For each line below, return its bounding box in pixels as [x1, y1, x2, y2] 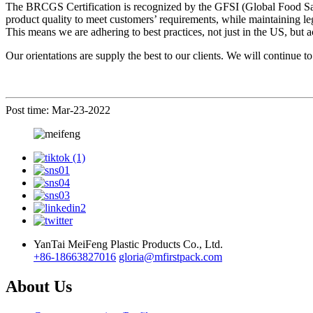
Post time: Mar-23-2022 [6, 103, 110, 116]
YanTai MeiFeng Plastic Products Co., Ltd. [34, 238, 223, 250]
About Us [6, 277, 72, 296]
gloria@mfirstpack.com [119, 250, 222, 263]
